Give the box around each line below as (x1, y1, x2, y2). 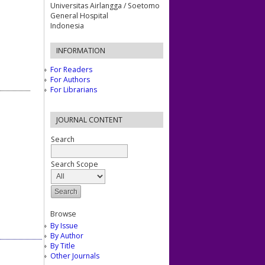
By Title (50, 240, 75, 251)
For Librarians (50, 84, 97, 95)
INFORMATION (56, 45, 105, 56)
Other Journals (50, 250, 99, 261)
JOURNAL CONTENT (56, 114, 122, 125)
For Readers (50, 64, 92, 75)
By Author (50, 230, 83, 241)
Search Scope (51, 159, 98, 169)
